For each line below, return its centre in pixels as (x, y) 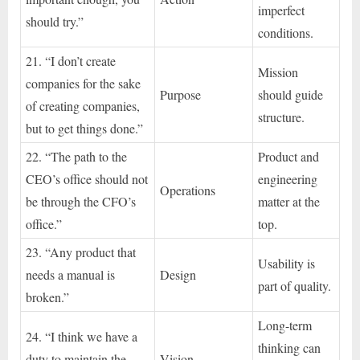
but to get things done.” (85, 128)
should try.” (55, 21)
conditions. (286, 32)
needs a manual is (71, 274)
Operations (188, 190)
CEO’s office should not (87, 178)
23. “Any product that (81, 252)
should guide (291, 94)
